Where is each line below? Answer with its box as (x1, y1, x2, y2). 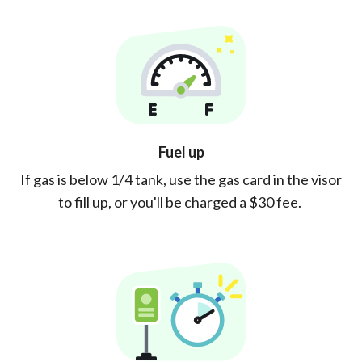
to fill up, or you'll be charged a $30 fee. (58, 192, 304, 211)
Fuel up (158, 142, 204, 161)
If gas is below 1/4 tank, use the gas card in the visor (20, 170, 342, 188)
